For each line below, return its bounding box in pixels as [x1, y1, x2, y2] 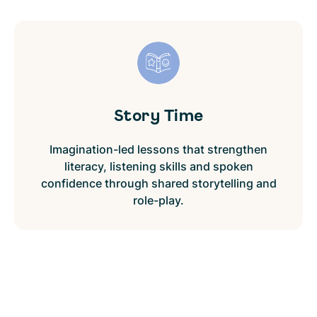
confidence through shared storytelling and [40, 176, 277, 191]
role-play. [133, 193, 184, 208]
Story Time [113, 106, 204, 125]
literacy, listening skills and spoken [64, 159, 253, 174]
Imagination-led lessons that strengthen [50, 142, 267, 157]
